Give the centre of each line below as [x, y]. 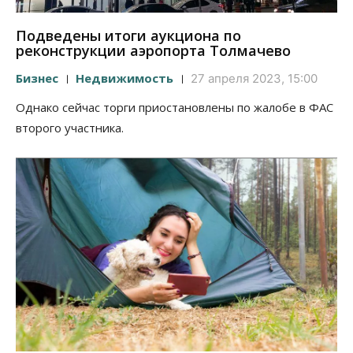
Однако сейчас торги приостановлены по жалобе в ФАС [175, 108]
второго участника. [70, 128]
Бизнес [37, 78]
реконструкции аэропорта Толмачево [153, 51]
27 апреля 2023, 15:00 [254, 79]
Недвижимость [124, 78]
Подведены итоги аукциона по [128, 36]
